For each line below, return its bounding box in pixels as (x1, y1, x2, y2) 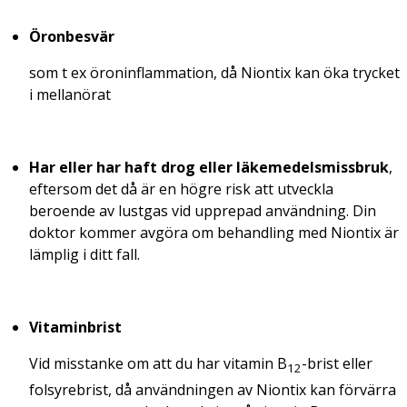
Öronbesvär (29, 26, 114, 47)
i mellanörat (29, 84, 111, 105)
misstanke (54, 353, 124, 374)
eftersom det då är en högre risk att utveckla (29, 179, 333, 200)
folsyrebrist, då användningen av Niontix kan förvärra (29, 380, 396, 401)
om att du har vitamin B (124, 353, 287, 374)
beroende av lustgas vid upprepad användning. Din (29, 201, 376, 222)
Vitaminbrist (29, 317, 122, 338)
